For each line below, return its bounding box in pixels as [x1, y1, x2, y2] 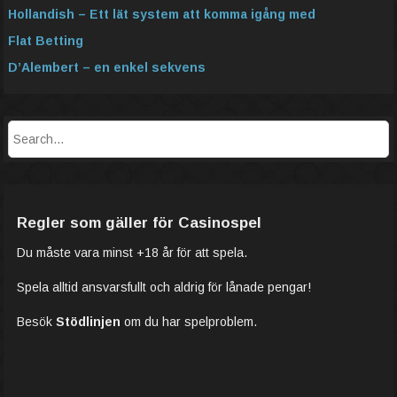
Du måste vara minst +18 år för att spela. [17, 245, 247, 260]
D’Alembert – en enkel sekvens [8, 60, 206, 74]
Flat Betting [8, 34, 83, 48]
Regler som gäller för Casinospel [17, 214, 261, 231]
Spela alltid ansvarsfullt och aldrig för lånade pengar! [17, 280, 311, 294]
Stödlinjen [56, 315, 121, 329]
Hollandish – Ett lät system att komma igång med [8, 7, 315, 21]
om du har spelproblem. [121, 315, 257, 329]
